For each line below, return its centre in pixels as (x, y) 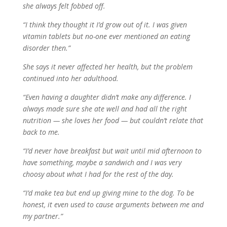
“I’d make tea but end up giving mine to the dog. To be (108, 193)
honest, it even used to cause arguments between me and (113, 205)
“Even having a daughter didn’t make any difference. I (107, 97)
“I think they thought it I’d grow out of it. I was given (105, 25)
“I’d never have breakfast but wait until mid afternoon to (112, 151)
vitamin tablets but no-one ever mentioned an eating (106, 36)
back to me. (41, 132)
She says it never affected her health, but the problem (107, 67)
